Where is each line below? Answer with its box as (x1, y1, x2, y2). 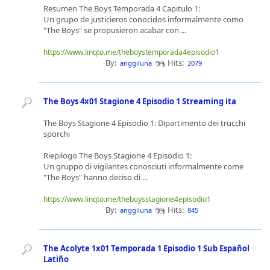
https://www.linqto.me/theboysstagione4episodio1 (43, 194, 211, 204)
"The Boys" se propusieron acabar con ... (43, 25, 188, 36)
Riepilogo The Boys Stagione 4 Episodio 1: (43, 150, 192, 161)
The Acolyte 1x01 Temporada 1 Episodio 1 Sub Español (43, 243, 250, 254)
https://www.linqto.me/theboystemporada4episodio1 (43, 47, 219, 57)
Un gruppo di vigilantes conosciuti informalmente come (43, 161, 243, 172)
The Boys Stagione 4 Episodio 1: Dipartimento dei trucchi (43, 118, 245, 128)
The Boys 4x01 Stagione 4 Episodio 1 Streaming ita (43, 96, 236, 107)
